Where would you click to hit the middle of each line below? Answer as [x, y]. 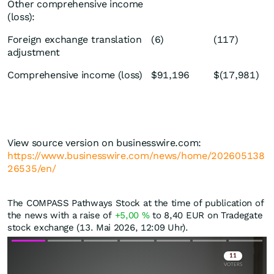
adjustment [34, 53]
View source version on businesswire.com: [105, 143]
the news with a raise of [61, 216]
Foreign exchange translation [75, 40]
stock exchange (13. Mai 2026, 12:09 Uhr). [98, 228]
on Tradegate [234, 216]
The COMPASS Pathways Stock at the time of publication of [136, 203]
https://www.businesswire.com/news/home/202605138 [136, 156]
